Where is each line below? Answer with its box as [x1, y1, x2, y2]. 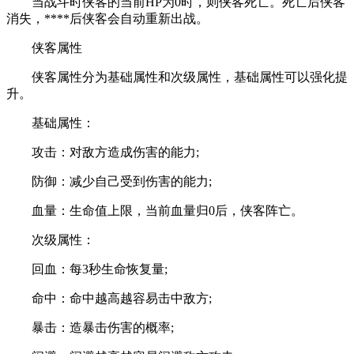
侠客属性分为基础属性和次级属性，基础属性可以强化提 [6, 70, 348, 84]
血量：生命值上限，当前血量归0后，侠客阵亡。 [6, 203, 303, 217]
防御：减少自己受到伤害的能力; [6, 174, 212, 188]
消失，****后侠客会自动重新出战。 [6, 11, 209, 25]
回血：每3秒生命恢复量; [6, 262, 168, 276]
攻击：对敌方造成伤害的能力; [6, 145, 199, 159]
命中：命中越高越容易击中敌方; [6, 291, 212, 305]
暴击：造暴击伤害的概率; [6, 320, 174, 334]
